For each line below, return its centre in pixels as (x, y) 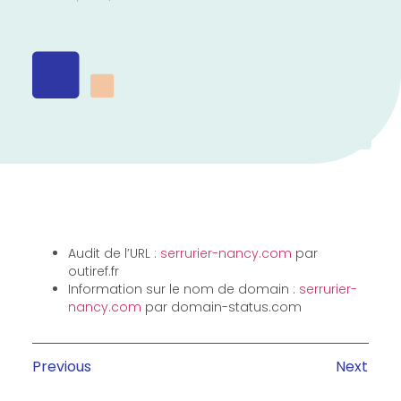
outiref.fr (93, 271)
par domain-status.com (221, 307)
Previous (61, 366)
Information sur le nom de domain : (183, 289)
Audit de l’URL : (114, 253)
